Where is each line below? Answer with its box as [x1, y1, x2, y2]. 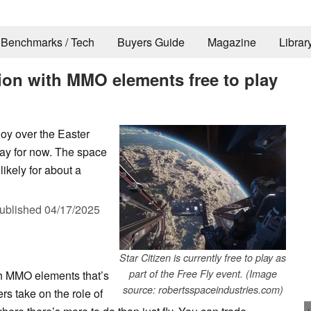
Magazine [207, 34, 256, 51]
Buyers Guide [117, 34, 185, 51]
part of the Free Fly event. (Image [128, 266, 277, 280]
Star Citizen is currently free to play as [119, 250, 286, 264]
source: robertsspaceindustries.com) [122, 282, 283, 296]
